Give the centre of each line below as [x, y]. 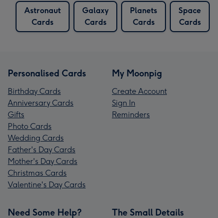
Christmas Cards [37, 173]
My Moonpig [137, 73]
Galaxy [95, 10]
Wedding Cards [36, 138]
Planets [144, 10]
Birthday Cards [34, 91]
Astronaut [43, 10]
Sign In [124, 103]
